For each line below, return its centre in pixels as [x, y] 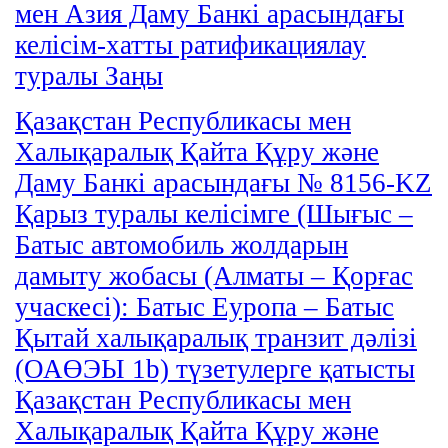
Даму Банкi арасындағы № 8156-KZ [223, 182]
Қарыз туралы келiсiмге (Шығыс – [214, 213]
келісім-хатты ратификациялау [190, 44]
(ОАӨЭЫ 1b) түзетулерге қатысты [215, 368]
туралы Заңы [89, 75]
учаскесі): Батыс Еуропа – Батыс [204, 306]
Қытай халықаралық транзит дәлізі [216, 337]
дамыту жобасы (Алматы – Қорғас [214, 275]
